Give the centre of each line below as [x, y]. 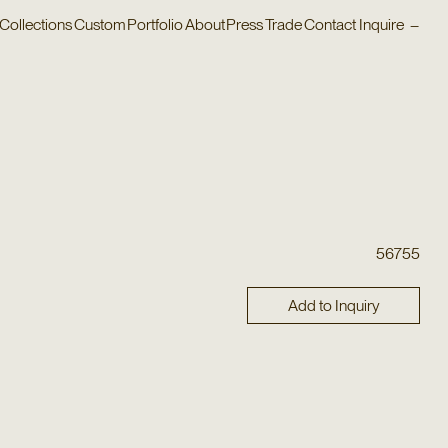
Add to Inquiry [333, 305]
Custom [99, 24]
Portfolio [155, 24]
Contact [329, 24]
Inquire [382, 24]
